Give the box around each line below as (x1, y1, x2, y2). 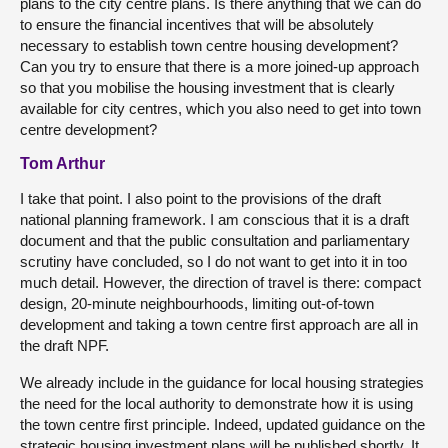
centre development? (20, 120, 157, 138)
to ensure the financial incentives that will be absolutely (20, 15, 374, 33)
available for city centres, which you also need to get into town (20, 99, 421, 117)
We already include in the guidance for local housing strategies (20, 373, 424, 391)
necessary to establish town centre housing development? (20, 36, 398, 54)
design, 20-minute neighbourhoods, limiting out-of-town (20, 294, 374, 312)
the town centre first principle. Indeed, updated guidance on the (20, 415, 425, 433)
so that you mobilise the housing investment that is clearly (20, 78, 395, 96)
